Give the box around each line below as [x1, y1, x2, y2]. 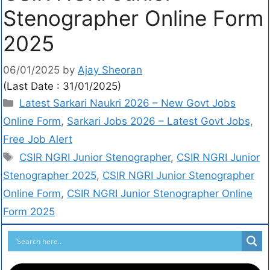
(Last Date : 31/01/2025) [3, 80, 121, 93]
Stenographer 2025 [3, 169, 96, 182]
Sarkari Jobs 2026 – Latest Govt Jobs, [67, 115, 253, 128]
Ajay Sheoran [78, 64, 142, 77]
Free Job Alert [3, 133, 72, 146]
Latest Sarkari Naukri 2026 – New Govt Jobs [19, 97, 236, 110]
